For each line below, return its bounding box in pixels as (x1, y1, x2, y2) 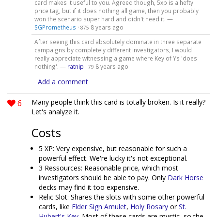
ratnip (67, 62, 84, 71)
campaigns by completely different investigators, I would (34, 46, 192, 54)
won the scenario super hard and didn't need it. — (34, 15, 173, 23)
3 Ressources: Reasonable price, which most (39, 163, 178, 172)
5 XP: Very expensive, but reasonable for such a (39, 144, 187, 153)
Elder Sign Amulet (72, 202, 126, 211)
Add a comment (38, 77, 88, 86)
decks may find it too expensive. (39, 183, 139, 192)
